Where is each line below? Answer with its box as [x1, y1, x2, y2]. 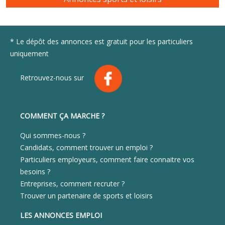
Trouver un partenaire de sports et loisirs [20, 191, 153, 201]
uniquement [10, 49, 49, 59]
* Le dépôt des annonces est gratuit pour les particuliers [10, 37, 193, 47]
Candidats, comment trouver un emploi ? [20, 143, 153, 153]
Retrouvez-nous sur [20, 73, 92, 83]
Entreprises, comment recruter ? [20, 179, 125, 189]
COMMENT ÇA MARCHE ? [20, 111, 104, 121]
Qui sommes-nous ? [20, 131, 85, 141]
